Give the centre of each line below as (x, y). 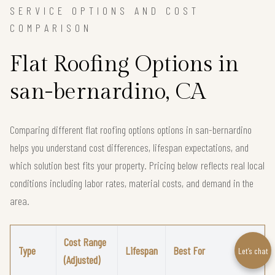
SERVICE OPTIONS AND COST (105, 10)
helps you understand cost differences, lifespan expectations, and (129, 147)
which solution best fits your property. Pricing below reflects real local (137, 165)
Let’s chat (253, 250)
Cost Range (85, 242)
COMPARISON (51, 27)
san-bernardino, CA (108, 92)
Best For (189, 250)
